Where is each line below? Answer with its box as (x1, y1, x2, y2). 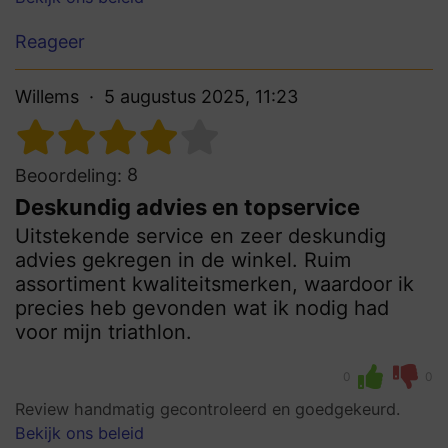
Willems (15, 86, 79, 108)
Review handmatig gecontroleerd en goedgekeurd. (15, 399, 400, 420)
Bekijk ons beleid (15, 423, 144, 444)
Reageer (15, 31, 85, 53)
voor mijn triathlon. (15, 320, 192, 345)
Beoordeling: (15, 165, 122, 187)
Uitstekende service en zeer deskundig (15, 224, 386, 249)
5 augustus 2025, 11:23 (104, 86, 298, 108)
